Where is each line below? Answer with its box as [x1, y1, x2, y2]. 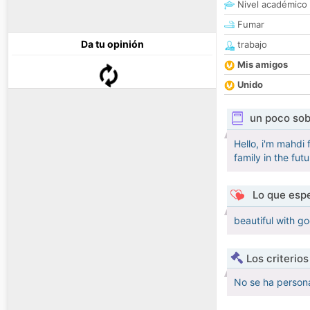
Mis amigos [237, 59, 288, 71]
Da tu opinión [80, 38, 144, 51]
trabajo [235, 39, 267, 51]
